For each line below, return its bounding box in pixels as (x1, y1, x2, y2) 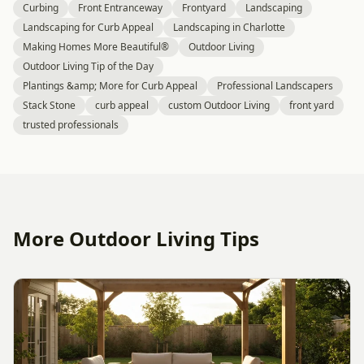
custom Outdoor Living (168, 98, 270, 112)
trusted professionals (23, 118, 119, 132)
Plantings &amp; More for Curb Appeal (23, 79, 197, 93)
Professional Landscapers (217, 79, 333, 93)
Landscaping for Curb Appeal (23, 20, 154, 34)
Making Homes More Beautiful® (23, 40, 169, 54)
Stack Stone (23, 98, 76, 112)
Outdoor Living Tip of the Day (23, 59, 154, 73)
